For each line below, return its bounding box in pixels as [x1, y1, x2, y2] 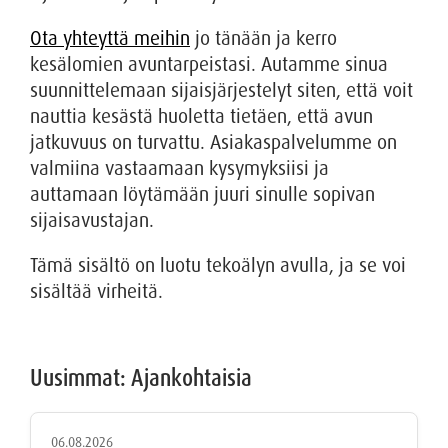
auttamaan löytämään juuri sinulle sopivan [30, 181, 375, 207]
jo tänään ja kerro [190, 25, 337, 51]
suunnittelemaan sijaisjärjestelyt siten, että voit [30, 77, 413, 103]
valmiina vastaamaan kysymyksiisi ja [30, 155, 329, 181]
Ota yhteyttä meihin [30, 25, 190, 51]
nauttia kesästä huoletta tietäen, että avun [30, 103, 373, 129]
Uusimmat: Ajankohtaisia [30, 361, 252, 393]
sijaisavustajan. [30, 207, 154, 233]
